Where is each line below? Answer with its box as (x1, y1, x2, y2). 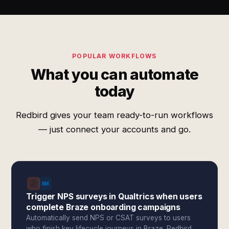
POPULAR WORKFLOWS (72, 52, 157, 60)
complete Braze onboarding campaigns (26, 202, 180, 212)
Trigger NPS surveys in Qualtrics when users (26, 192, 202, 201)
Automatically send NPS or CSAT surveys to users (26, 214, 191, 222)
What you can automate (31, 65, 198, 83)
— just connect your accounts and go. (38, 124, 191, 134)
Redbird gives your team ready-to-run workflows (16, 110, 213, 120)
